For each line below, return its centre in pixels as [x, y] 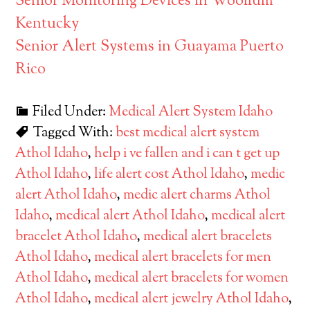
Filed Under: [71, 112]
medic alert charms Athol [197, 195]
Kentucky [47, 24]
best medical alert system [188, 133]
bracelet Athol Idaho [76, 237]
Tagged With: [74, 133]
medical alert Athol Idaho [130, 216]
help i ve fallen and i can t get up [187, 154]
